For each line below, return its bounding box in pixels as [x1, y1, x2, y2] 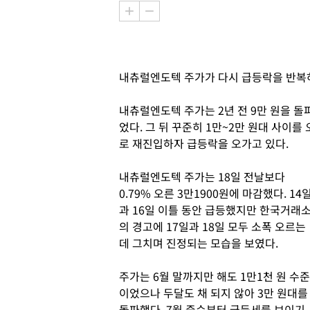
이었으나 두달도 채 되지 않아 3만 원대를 [119, 284, 308, 301]
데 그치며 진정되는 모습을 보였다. [119, 235, 278, 251]
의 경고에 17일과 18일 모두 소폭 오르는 [119, 218, 306, 235]
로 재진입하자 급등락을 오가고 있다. [119, 135, 289, 152]
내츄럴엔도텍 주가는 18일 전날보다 [119, 168, 285, 185]
